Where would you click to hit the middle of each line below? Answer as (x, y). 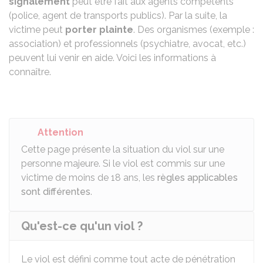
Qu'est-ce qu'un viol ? (82, 226)
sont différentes (56, 192)
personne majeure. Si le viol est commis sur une (123, 163)
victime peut (37, 30)
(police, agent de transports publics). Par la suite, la (118, 16)
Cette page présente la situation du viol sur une (123, 149)
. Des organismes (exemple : (194, 30)
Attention (60, 132)
